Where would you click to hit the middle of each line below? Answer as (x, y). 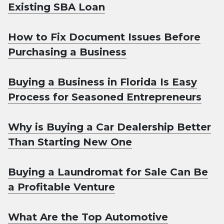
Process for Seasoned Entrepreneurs (105, 97)
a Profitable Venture (61, 187)
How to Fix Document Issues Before (104, 37)
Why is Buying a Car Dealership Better (109, 127)
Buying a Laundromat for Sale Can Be (108, 172)
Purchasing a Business (67, 52)
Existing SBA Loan (56, 7)
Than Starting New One (70, 142)
